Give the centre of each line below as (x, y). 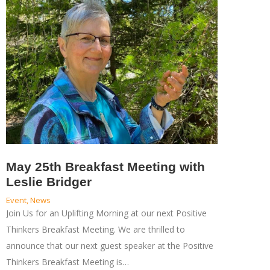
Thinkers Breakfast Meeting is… (67, 262)
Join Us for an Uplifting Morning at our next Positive (106, 213)
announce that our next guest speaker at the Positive (109, 246)
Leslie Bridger (49, 182)
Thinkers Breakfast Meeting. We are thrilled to (95, 230)
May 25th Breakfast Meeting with (105, 167)
